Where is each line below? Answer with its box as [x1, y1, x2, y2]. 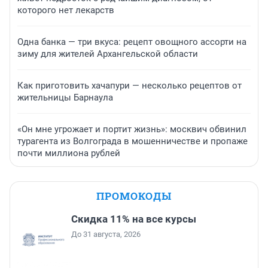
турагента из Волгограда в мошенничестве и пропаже [17, 136, 248, 147]
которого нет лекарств [17, 5, 114, 16]
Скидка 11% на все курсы [71, 213, 196, 226]
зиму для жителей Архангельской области [17, 48, 198, 60]
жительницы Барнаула [17, 92, 113, 103]
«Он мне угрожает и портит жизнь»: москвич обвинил [17, 124, 246, 135]
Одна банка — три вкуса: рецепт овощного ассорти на [17, 36, 246, 48]
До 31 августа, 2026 [71, 230, 141, 239]
